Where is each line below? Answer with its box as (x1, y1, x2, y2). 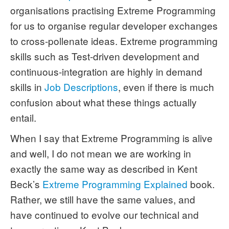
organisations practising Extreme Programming (10, 3, 216, 17)
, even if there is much (118, 80, 214, 94)
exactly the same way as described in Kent (10, 162, 197, 175)
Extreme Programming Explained (42, 177, 188, 191)
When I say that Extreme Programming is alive (10, 131, 213, 145)
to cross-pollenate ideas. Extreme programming (10, 34, 218, 48)
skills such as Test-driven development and (10, 49, 199, 63)
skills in (10, 80, 44, 94)
